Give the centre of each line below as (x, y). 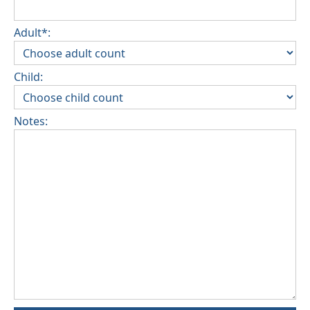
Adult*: (32, 33)
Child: (28, 77)
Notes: (31, 121)
